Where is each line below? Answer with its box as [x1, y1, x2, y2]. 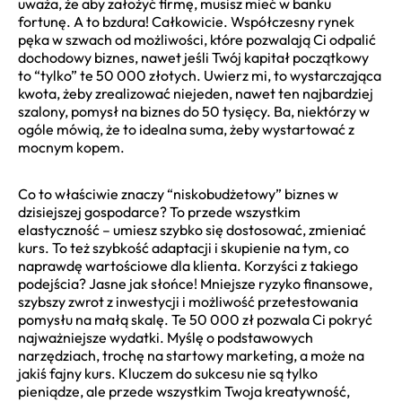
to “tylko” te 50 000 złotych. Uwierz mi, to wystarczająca [18, 66, 381, 84]
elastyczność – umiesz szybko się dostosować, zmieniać [18, 220, 366, 239]
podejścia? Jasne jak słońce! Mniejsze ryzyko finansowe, [18, 274, 372, 293]
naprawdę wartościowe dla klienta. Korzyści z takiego [18, 256, 358, 275]
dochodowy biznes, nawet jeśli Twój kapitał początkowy [18, 48, 369, 66]
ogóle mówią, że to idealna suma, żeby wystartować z [18, 119, 354, 138]
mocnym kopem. [18, 137, 125, 156]
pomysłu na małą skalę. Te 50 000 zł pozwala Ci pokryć [18, 310, 372, 328]
